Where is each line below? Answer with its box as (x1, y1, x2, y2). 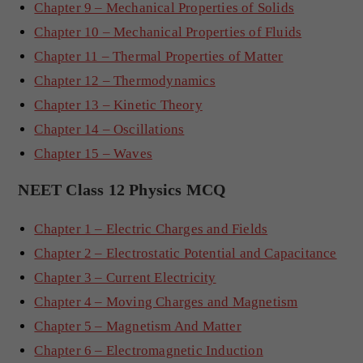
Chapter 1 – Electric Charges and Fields (34, 220, 268, 237)
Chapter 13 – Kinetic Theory (34, 96, 203, 113)
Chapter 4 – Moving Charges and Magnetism (34, 293, 298, 310)
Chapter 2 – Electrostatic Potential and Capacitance (34, 245, 337, 261)
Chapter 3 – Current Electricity (34, 269, 216, 285)
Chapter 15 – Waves (34, 145, 153, 161)
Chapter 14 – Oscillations (34, 121, 185, 137)
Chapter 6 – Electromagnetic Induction (34, 342, 263, 358)
